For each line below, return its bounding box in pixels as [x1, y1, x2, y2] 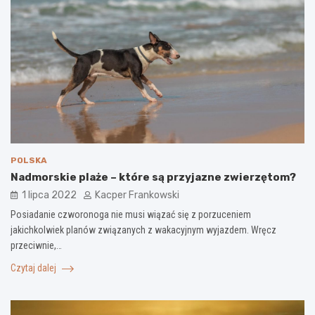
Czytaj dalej [11, 262, 58, 274]
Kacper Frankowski [95, 189, 179, 202]
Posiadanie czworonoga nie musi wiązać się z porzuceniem [11, 209, 251, 221]
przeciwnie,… [11, 240, 62, 252]
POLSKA [11, 155, 47, 166]
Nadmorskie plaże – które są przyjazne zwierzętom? [11, 171, 296, 184]
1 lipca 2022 [22, 189, 77, 202]
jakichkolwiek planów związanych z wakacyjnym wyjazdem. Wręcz [11, 224, 276, 236]
